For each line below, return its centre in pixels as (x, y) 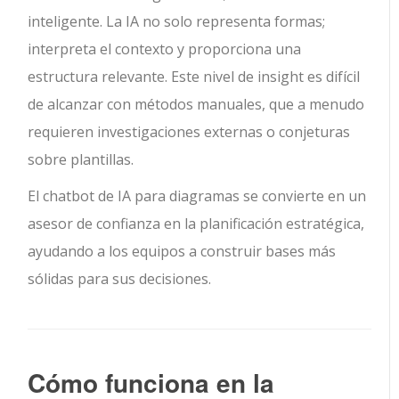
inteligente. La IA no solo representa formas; (177, 22)
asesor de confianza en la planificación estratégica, (196, 224)
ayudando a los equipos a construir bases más (182, 252)
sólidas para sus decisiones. (120, 279)
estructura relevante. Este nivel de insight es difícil (194, 77)
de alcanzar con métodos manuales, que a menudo (196, 105)
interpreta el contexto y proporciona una (165, 49)
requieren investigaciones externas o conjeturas (189, 132)
